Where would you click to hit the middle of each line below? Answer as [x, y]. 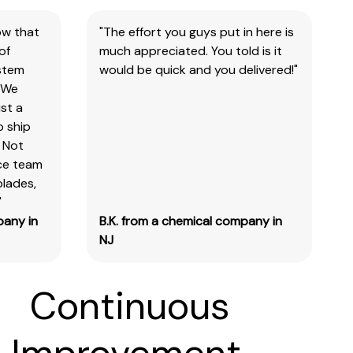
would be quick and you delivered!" [198, 69]
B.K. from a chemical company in [190, 221]
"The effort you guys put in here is [196, 32]
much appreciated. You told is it [190, 50]
